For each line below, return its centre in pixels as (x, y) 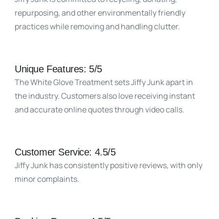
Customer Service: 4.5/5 (67, 152)
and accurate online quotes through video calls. (100, 109)
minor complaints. (47, 179)
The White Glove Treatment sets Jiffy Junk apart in (104, 82)
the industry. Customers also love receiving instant (105, 96)
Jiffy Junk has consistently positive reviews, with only (109, 165)
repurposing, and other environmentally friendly (100, 12)
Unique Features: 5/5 (60, 69)
